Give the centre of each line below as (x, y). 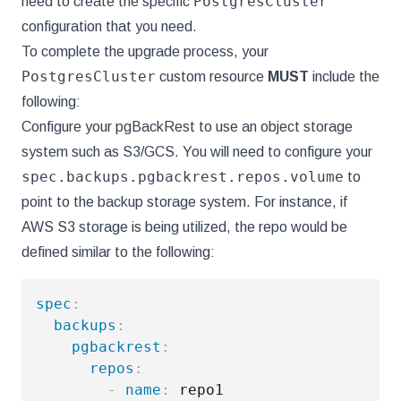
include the (344, 77)
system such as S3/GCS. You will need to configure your (197, 152)
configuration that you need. (109, 26)
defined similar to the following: (118, 252)
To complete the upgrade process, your (145, 51)
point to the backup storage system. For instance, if (184, 202)
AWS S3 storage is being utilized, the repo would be (184, 227)
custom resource (212, 77)
